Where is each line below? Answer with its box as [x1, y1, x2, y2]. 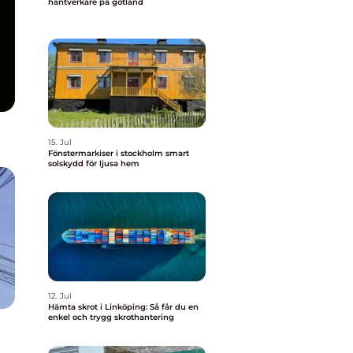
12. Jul [48, 291, 72, 301]
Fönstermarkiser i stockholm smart [48, 148, 165, 158]
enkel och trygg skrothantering [48, 312, 174, 322]
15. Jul [48, 137, 72, 147]
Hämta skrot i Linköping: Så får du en [48, 302, 199, 312]
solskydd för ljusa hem [48, 158, 139, 169]
